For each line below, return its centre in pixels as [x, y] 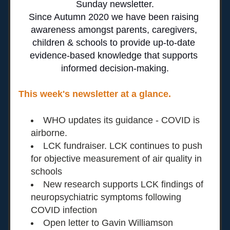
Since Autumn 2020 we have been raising [114, 17]
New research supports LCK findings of [123, 184]
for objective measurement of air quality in [116, 159]
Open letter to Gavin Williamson [108, 223]
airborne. [49, 133]
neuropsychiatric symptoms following [106, 197]
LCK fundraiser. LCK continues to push [123, 146]
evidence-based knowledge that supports [114, 55]
